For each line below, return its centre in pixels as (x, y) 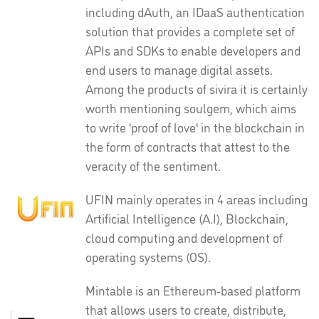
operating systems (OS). (148, 256)
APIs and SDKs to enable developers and (193, 50)
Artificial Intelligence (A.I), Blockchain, (187, 218)
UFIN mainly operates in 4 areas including (197, 199)
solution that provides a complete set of (190, 31)
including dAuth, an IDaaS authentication (195, 11)
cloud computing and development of (184, 237)
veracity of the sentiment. (153, 165)
